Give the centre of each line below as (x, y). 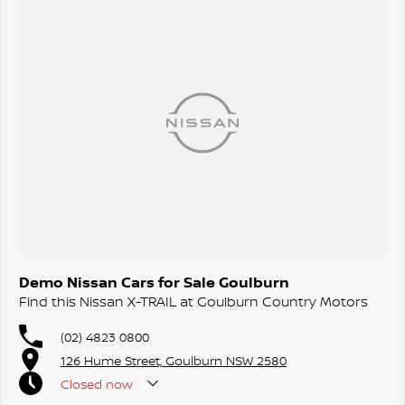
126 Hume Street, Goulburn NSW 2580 (174, 360)
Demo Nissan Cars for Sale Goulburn (154, 282)
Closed (81, 383)
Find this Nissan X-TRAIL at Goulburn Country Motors (193, 301)
